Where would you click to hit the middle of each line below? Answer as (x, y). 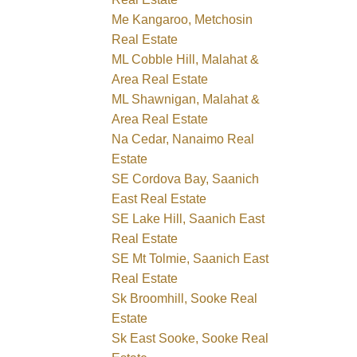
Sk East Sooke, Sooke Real (190, 338)
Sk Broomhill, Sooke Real (185, 298)
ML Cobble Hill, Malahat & (186, 59)
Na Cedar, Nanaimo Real (183, 139)
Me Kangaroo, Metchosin (182, 19)
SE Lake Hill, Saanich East (188, 218)
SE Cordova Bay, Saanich (186, 178)
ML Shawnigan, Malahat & (186, 99)
